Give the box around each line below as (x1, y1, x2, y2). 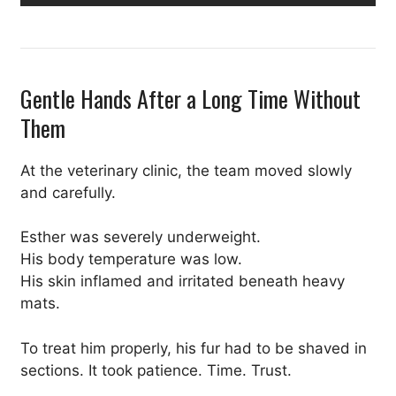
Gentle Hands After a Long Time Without (20, 80, 361, 116)
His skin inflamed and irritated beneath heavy (20, 272, 345, 291)
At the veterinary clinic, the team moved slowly (20, 161, 352, 179)
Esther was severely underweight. (20, 228, 261, 247)
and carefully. (20, 183, 116, 202)
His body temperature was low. (20, 250, 242, 269)
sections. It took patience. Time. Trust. (20, 361, 292, 379)
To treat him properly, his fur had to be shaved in (20, 339, 367, 357)
